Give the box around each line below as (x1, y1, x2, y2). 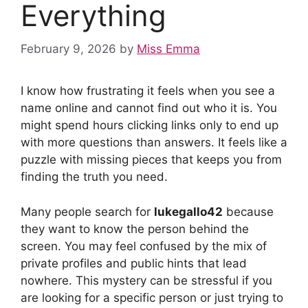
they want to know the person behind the (21, 221, 249, 236)
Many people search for (21, 204, 154, 219)
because (223, 204, 274, 219)
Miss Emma (137, 42, 200, 56)
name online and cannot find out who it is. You (21, 101, 277, 115)
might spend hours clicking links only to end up (21, 118, 278, 132)
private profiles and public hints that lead (21, 256, 247, 270)
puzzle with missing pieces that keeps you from (21, 153, 282, 166)
